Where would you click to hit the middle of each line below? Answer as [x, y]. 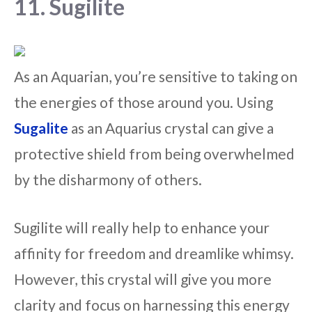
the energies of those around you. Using [143, 102]
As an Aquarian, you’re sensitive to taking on [156, 77]
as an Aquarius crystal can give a [171, 128]
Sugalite [41, 128]
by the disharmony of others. [108, 180]
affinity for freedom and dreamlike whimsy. [154, 253]
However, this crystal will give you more [143, 279]
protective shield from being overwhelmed [154, 154]
